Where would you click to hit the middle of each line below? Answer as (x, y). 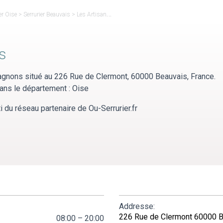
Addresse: (137, 206)
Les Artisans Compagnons (92, 14)
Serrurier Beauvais (47, 14)
